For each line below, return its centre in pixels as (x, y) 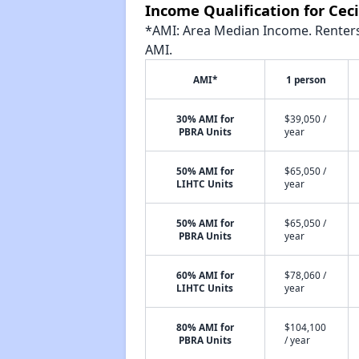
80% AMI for (205, 327)
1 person (307, 79)
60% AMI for (205, 275)
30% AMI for (205, 119)
